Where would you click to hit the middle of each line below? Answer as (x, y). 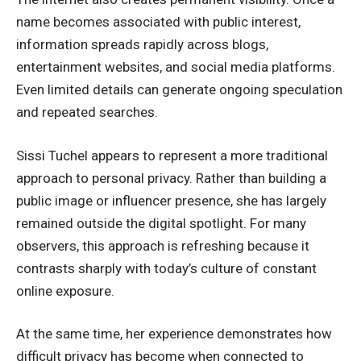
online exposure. (65, 290)
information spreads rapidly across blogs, (142, 44)
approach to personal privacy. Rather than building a (171, 178)
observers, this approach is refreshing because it (163, 245)
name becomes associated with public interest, (158, 22)
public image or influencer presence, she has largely (171, 200)
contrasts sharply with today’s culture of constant (166, 268)
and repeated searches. (87, 112)
